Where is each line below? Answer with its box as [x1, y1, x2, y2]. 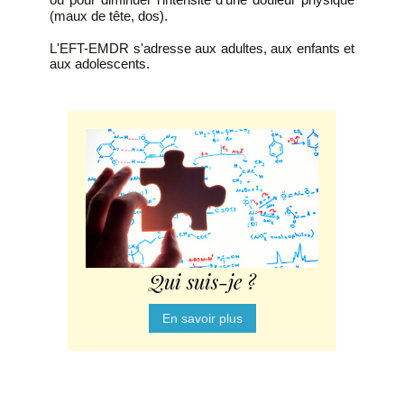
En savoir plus [161, 310, 243, 326]
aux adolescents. [50, 56, 150, 72]
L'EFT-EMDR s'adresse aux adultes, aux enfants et [50, 41, 354, 57]
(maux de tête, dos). [50, 8, 168, 24]
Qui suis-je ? [148, 267, 256, 295]
